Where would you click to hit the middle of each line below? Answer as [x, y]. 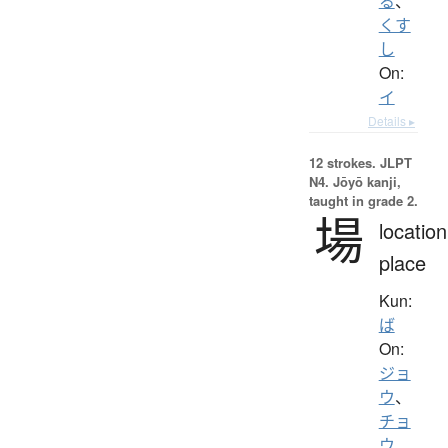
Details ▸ [391, 120]
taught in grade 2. [363, 200]
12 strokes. [342, 162]
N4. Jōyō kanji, [354, 181]
